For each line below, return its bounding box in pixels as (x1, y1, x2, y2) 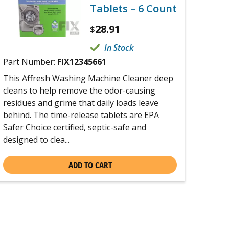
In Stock (104, 41, 133, 53)
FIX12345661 (57, 56, 106, 67)
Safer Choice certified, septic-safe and (3, 121, 146, 133)
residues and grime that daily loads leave (3, 97, 158, 108)
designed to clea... (3, 133, 70, 145)
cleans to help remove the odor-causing (3, 84, 155, 96)
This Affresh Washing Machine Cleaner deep (3, 72, 173, 84)
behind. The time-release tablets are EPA (3, 109, 159, 121)
